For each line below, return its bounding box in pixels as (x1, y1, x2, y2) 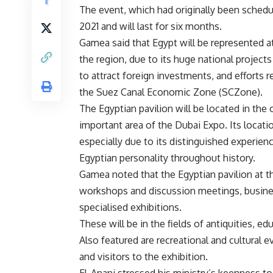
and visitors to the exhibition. (79, 250, 208, 263)
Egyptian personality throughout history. (79, 152, 255, 165)
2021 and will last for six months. (79, 20, 222, 33)
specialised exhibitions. (79, 201, 182, 214)
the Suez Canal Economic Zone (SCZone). (79, 86, 263, 99)
